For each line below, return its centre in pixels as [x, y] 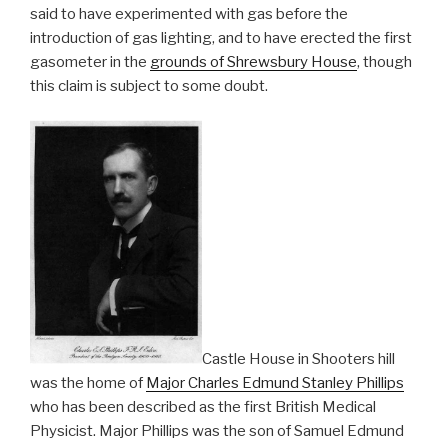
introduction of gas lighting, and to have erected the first [221, 37]
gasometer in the [90, 61]
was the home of [88, 383]
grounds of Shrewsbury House [253, 61]
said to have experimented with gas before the [189, 13]
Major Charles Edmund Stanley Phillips [275, 383]
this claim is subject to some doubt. [149, 85]
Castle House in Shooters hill [298, 359]
